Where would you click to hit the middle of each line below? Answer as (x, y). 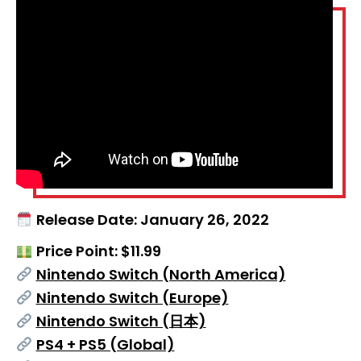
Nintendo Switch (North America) (161, 274)
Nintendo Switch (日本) (121, 321)
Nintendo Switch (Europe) (132, 297)
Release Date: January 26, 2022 (151, 219)
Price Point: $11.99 (97, 251)
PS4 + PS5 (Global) (105, 344)
